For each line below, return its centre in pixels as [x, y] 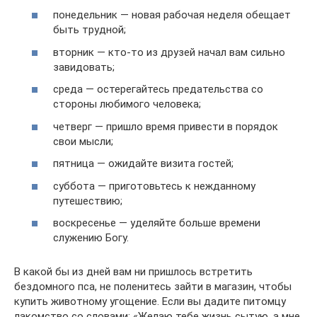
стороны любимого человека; [127, 104]
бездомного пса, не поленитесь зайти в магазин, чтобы [153, 287]
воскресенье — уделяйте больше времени [157, 223]
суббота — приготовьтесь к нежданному [154, 186]
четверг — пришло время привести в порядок [166, 126]
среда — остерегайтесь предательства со [158, 89]
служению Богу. [91, 238]
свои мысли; [83, 141]
